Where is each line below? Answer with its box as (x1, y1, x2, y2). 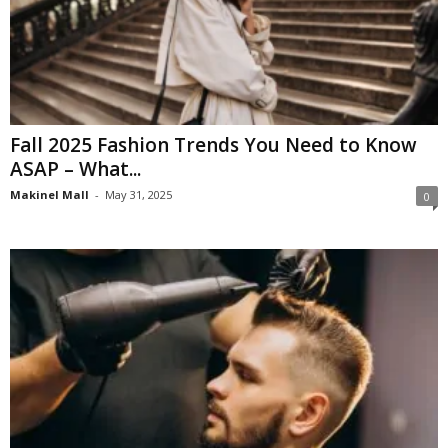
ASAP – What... (10, 155, 141, 182)
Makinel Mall (10, 186, 89, 202)
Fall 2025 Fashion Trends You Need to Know (10, 131, 417, 158)
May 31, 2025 (105, 186, 172, 202)
